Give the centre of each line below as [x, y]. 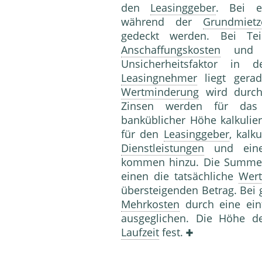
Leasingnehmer [159, 78]
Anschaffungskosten [171, 50]
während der [162, 22]
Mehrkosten [150, 204]
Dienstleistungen [163, 148]
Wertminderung [160, 92]
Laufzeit [140, 232]
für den [142, 134]
